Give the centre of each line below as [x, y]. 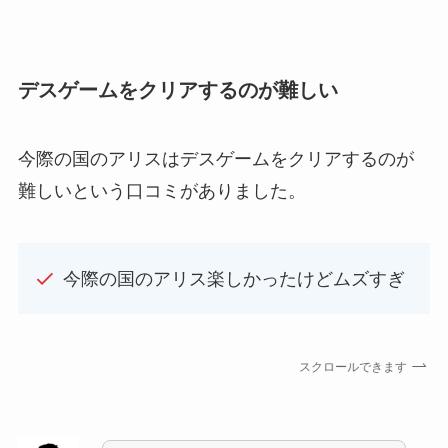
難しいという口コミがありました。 [161, 191]
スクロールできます [357, 366]
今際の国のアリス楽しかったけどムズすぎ [233, 278]
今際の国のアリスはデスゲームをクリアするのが [215, 159]
